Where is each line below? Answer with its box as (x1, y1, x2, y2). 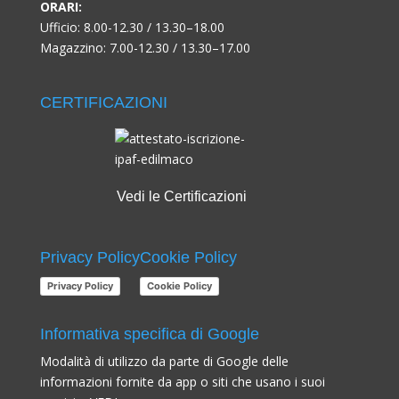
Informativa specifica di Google (39, 325, 259, 344)
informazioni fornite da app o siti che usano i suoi (39, 373, 325, 391)
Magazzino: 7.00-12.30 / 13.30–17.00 (39, 38, 250, 56)
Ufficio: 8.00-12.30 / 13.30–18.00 (39, 18, 224, 36)
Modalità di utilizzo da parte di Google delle (39, 353, 289, 370)
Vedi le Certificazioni (117, 189, 248, 205)
